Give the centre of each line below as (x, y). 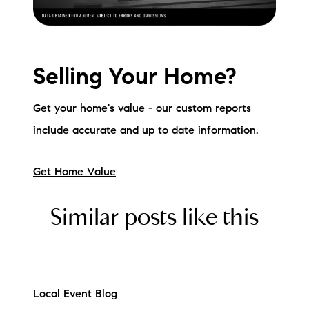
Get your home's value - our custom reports (142, 109)
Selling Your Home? (138, 79)
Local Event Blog (75, 295)
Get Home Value (74, 173)
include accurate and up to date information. (146, 131)
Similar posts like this (154, 217)
